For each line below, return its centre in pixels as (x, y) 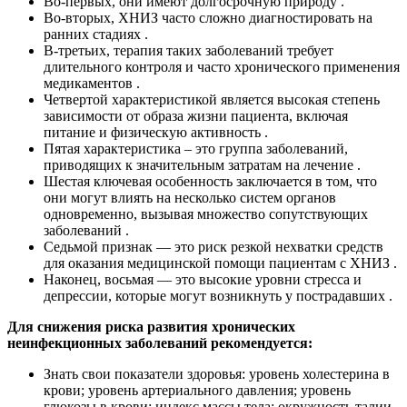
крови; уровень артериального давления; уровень (197, 390)
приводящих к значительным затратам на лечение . (202, 164)
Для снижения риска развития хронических (151, 326)
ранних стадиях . (96, 34)
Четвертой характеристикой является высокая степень (212, 99)
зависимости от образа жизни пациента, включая (196, 115)
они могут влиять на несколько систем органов (190, 197)
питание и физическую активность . (156, 132)
